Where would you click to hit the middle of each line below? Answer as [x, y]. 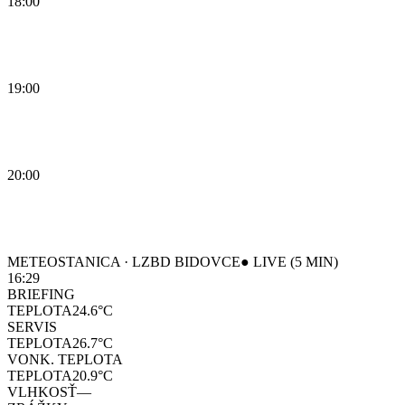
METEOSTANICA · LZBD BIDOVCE [124, 261]
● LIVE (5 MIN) [289, 261]
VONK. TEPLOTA [65, 359]
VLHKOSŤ [42, 391]
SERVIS [32, 326]
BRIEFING [41, 294]
